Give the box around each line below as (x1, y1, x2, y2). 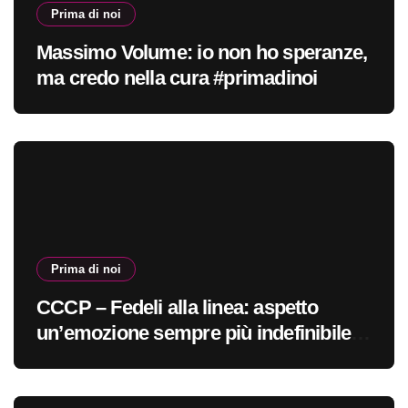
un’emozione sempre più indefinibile (36, 321, 352, 345)
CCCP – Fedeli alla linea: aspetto (36, 296, 318, 320)
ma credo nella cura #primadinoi (36, 66, 318, 90)
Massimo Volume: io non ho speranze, (36, 41, 368, 65)
